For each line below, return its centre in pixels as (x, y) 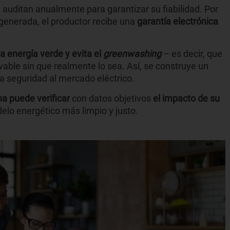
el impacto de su (186, 99)
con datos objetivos (111, 99)
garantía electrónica (178, 22)
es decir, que (197, 54)
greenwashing (132, 54)
